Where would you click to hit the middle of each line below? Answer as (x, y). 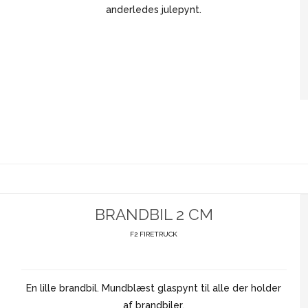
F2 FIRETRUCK (154, 234)
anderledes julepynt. (154, 9)
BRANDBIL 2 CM (154, 214)
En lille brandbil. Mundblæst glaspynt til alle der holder (154, 288)
